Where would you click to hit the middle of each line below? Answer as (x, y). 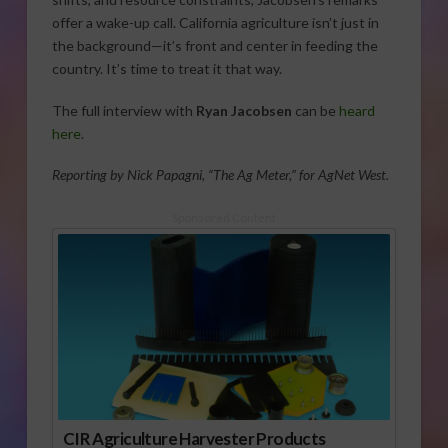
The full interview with (123, 110)
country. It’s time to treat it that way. (166, 69)
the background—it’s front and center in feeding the (214, 46)
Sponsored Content (223, 216)
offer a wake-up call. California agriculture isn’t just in (215, 23)
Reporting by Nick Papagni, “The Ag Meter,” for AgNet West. (220, 175)
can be (315, 110)
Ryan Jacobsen (243, 110)
